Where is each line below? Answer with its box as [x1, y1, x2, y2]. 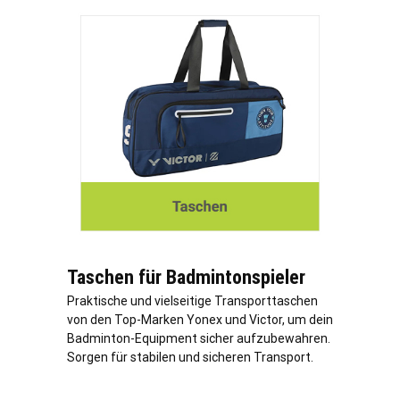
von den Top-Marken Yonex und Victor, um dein [67, 312, 333, 327]
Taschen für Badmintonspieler [67, 265, 305, 288]
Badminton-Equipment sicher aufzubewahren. [67, 330, 330, 346]
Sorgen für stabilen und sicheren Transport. [67, 349, 313, 364]
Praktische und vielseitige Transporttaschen [67, 293, 318, 308]
